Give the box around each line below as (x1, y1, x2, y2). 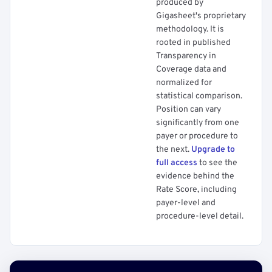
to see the (197, 158, 237, 168)
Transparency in (156, 51, 216, 61)
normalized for (156, 78, 212, 88)
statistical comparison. (156, 91, 242, 101)
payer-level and (156, 198, 216, 208)
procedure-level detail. (156, 211, 243, 222)
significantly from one (156, 118, 239, 128)
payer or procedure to (156, 131, 238, 141)
